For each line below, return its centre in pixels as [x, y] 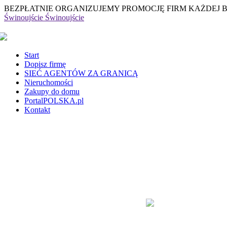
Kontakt [37, 110]
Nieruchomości [49, 82]
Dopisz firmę [45, 64]
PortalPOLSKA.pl [54, 101]
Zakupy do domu [52, 91]
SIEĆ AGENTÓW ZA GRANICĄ [81, 73]
